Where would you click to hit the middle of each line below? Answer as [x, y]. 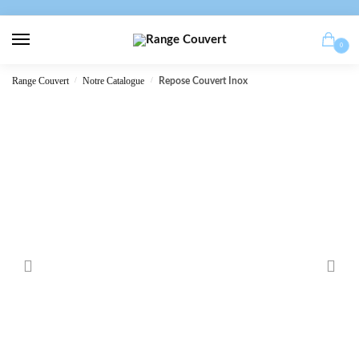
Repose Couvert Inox [203, 81]
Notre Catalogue [114, 81]
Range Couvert [40, 81]
